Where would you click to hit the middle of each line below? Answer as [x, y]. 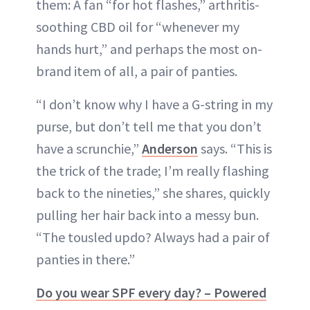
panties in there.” [85, 259]
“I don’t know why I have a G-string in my [154, 104]
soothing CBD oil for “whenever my [138, 26]
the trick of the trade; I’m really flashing [153, 170]
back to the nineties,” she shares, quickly [153, 192]
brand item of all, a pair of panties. [137, 71]
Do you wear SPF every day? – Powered [151, 292]
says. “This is [235, 148]
